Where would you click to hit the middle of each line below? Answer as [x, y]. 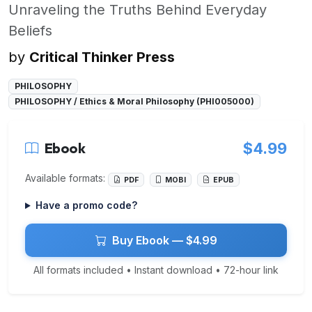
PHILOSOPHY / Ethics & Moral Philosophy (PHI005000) [134, 102]
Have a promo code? [86, 205]
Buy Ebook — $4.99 [164, 241]
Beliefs [30, 30]
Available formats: [67, 178]
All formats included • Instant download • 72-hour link [156, 270]
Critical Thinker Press [102, 57]
